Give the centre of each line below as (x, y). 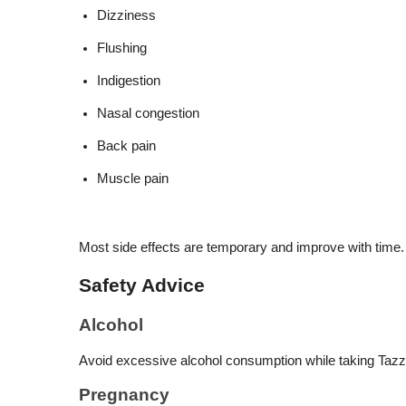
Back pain (126, 146)
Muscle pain (133, 179)
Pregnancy (124, 395)
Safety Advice (142, 285)
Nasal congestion (148, 113)
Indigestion (129, 81)
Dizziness (126, 15)
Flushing (122, 48)
